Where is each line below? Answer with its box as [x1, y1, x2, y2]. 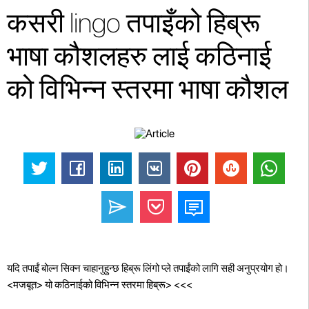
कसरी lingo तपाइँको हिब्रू [7, 6, 260, 39]
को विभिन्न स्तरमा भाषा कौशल [7, 72, 288, 106]
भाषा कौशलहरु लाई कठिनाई [7, 39, 272, 72]
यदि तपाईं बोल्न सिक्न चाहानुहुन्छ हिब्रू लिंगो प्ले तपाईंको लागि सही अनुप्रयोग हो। [7, 261, 289, 275]
